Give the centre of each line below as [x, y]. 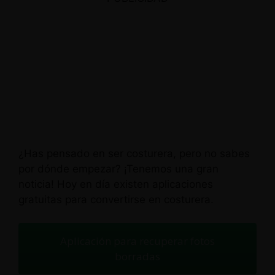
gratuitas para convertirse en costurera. [116, 199]
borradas [137, 256]
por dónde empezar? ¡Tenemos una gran [118, 168]
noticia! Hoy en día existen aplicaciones [116, 184]
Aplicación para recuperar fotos [137, 241]
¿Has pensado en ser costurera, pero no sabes [134, 153]
